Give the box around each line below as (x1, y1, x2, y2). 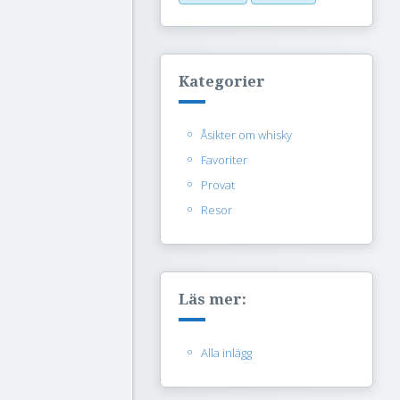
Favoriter (201, 152, 247, 168)
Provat (201, 177, 235, 193)
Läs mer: (179, 290, 246, 308)
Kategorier (179, 72, 265, 90)
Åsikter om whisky (201, 127, 292, 143)
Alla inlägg (201, 345, 252, 361)
